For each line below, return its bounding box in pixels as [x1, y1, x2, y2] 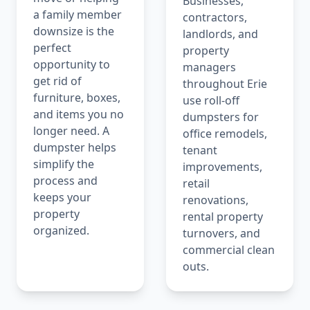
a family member [33, 6, 122, 22]
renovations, [183, 192, 248, 208]
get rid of [33, 73, 82, 89]
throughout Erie [183, 75, 267, 91]
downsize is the [33, 23, 114, 39]
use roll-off [183, 92, 239, 108]
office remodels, [183, 125, 267, 141]
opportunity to [33, 56, 110, 72]
